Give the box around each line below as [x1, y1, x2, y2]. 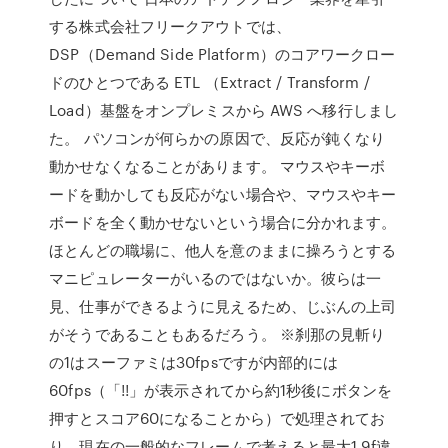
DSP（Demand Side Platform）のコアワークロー [49, 43, 396, 65]
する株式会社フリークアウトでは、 [49, 15, 291, 37]
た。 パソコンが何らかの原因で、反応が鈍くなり [49, 127, 386, 149]
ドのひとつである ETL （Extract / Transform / [49, 71, 370, 93]
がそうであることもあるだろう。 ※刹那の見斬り [49, 323, 386, 345]
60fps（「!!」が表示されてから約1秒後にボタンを [49, 379, 392, 401]
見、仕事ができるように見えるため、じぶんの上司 [49, 295, 397, 317]
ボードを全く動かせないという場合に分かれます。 [49, 211, 397, 233]
